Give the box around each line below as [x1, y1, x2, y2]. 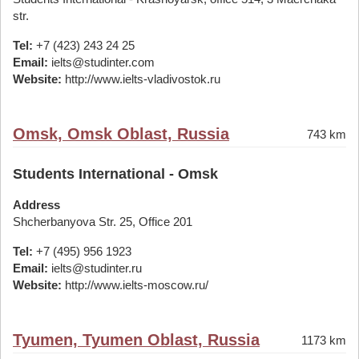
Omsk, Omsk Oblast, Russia [13, 125, 229, 143]
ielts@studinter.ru [48, 261, 142, 275]
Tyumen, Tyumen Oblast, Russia [13, 331, 260, 349]
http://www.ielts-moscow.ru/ [62, 278, 208, 292]
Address [13, 198, 60, 212]
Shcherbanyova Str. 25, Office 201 [13, 215, 192, 228]
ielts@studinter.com [48, 55, 155, 69]
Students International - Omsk [13, 166, 218, 182]
